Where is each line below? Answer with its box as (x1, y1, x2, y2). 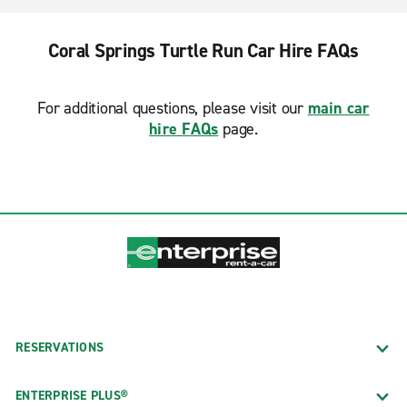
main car (307, 97, 370, 119)
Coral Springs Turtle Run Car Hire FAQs (48, 38, 359, 64)
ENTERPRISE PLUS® (15, 386, 128, 404)
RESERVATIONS (15, 338, 104, 356)
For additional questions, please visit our (37, 97, 308, 119)
